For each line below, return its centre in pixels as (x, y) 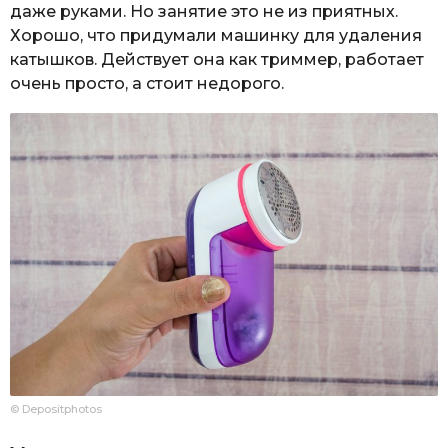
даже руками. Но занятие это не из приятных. (204, 12)
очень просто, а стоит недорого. (147, 84)
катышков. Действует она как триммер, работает (217, 60)
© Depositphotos (56, 409)
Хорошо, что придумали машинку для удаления (216, 36)
